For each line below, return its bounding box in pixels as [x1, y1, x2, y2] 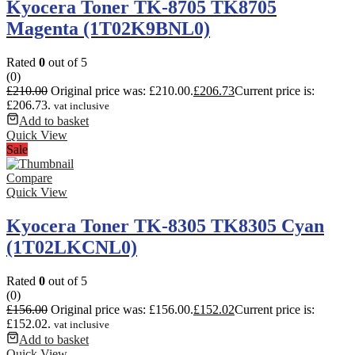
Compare [6, 171, 52, 185]
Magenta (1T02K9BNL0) [6, 18, 210, 40]
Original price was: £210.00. [51, 84, 193, 98]
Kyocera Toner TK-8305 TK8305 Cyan [6, 216, 324, 237]
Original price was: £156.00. [51, 303, 193, 316]
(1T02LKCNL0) [6, 237, 137, 258]
